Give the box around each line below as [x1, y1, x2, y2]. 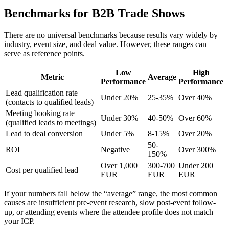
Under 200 [178, 161, 213, 170]
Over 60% [178, 113, 212, 122]
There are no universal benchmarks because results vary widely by [4, 30, 218, 39]
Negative [101, 145, 130, 154]
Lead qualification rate [6, 88, 78, 97]
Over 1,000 [101, 161, 138, 170]
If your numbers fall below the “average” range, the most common [4, 189, 217, 198]
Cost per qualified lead [6, 165, 78, 174]
